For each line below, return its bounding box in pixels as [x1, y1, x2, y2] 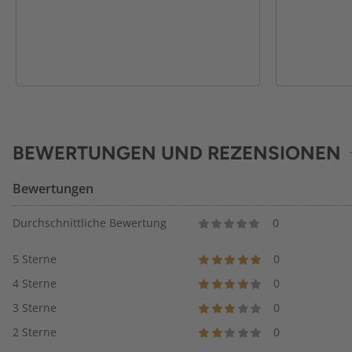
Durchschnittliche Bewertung [13, 215, 167, 230]
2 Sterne [13, 324, 57, 339]
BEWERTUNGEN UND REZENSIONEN [13, 141, 341, 164]
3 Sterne [13, 300, 57, 315]
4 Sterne [13, 276, 57, 291]
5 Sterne [13, 251, 57, 266]
